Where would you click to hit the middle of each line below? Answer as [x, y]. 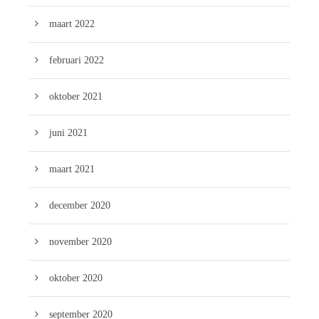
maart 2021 [72, 169]
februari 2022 [77, 60]
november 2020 [80, 241]
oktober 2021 [76, 96]
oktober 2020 [76, 278]
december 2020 [80, 205]
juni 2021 [68, 132]
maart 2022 [72, 23]
